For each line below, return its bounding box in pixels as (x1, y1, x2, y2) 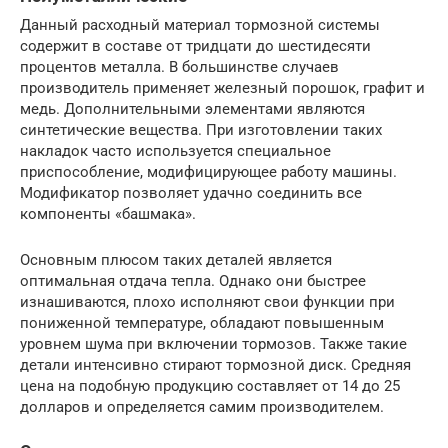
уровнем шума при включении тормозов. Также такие (20, 334, 407, 353)
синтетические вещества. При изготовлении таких (20, 120, 382, 139)
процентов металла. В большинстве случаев (20, 57, 339, 76)
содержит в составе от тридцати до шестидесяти (20, 36, 371, 55)
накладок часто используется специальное (20, 141, 331, 160)
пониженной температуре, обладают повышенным (20, 313, 384, 332)
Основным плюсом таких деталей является (20, 250, 332, 269)
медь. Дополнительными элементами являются (20, 99, 365, 118)
